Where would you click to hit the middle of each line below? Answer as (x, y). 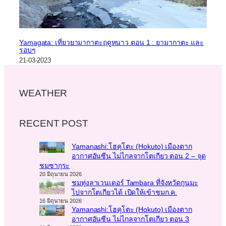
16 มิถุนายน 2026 (61, 201)
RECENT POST (54, 124)
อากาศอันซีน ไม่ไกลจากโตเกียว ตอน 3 (130, 219)
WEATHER (43, 93)
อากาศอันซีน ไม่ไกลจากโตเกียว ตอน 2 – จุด (139, 156)
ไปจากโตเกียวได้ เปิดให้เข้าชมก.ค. (125, 192)
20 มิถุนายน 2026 (61, 174)
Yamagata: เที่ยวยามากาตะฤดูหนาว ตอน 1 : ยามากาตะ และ (112, 43)
